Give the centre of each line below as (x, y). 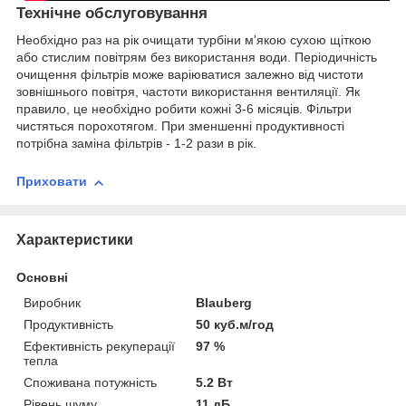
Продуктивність (68, 325)
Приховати (52, 182)
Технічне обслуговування (112, 13)
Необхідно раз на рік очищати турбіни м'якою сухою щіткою (194, 40)
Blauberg (224, 303)
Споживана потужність (90, 383)
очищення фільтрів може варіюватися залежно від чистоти (190, 75)
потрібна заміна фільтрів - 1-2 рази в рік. (136, 144)
